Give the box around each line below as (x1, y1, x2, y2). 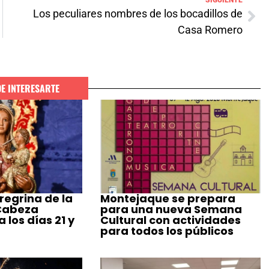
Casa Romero (178, 23, 243, 37)
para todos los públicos (100, 223, 234, 239)
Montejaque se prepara (100, 191, 236, 207)
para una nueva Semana (100, 202, 243, 217)
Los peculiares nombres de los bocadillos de (33, 7, 243, 20)
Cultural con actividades (100, 213, 241, 228)
